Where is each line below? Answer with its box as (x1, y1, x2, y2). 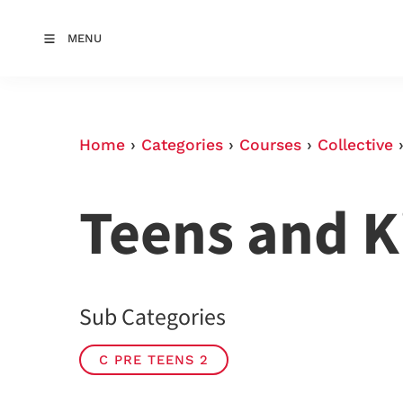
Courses (239, 136, 301, 154)
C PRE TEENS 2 (99, 352, 209, 369)
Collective (318, 136, 393, 154)
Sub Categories (79, 302, 226, 334)
